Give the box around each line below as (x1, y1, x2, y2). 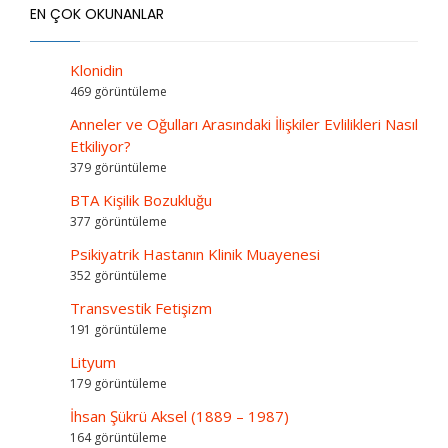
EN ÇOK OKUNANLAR (30, 3, 164, 24)
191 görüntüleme (70, 320, 167, 338)
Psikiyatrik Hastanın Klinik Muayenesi (70, 243, 320, 264)
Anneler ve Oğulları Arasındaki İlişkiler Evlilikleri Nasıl (70, 113, 418, 134)
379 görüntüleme (70, 158, 167, 176)
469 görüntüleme (70, 82, 167, 100)
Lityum (70, 351, 116, 372)
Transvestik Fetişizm (70, 297, 212, 318)
